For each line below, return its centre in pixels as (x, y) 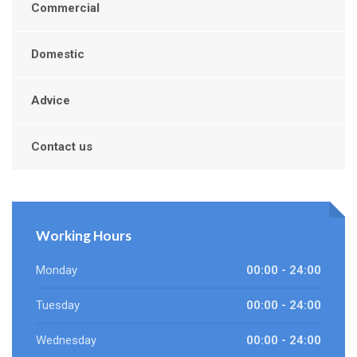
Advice (51, 101)
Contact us (62, 147)
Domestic (58, 55)
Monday (57, 271)
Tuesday (58, 306)
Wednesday (66, 341)
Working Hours (84, 236)
